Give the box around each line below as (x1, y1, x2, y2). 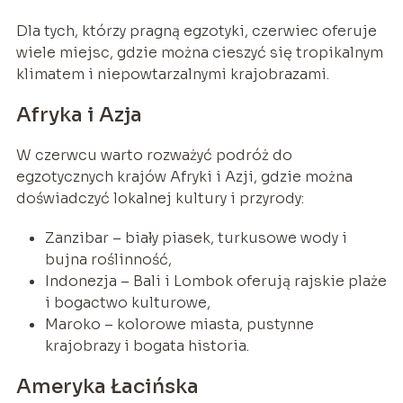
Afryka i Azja (15, 103, 142, 128)
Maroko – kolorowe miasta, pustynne (44, 315, 314, 335)
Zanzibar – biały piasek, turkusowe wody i (44, 228, 347, 248)
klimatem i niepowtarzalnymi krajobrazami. (15, 65, 329, 85)
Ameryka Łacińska (15, 374, 199, 399)
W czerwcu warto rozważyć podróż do (15, 146, 292, 166)
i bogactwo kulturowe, (44, 293, 210, 313)
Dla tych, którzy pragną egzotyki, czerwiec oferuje (15, 22, 377, 41)
